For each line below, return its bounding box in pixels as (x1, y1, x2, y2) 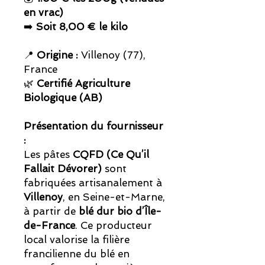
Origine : (37, 49, 78, 62)
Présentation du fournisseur (24, 120, 163, 132)
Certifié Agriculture (37, 77, 130, 90)
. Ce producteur (75, 219, 152, 232)
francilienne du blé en (24, 248, 130, 260)
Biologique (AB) (24, 92, 102, 104)
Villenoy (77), (78, 49, 146, 62)
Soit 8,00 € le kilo (36, 21, 128, 33)
